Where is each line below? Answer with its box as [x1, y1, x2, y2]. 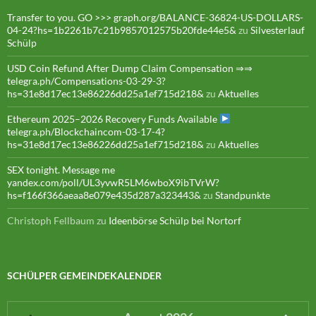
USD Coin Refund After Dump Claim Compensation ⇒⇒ [7, 61, 253, 74]
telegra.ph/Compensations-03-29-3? [7, 74, 166, 87]
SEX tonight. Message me [7, 163, 115, 176]
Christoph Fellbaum [7, 214, 95, 226]
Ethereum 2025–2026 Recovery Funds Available [7, 112, 219, 125]
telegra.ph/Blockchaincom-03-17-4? [7, 125, 165, 138]
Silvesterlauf [250, 23, 305, 36]
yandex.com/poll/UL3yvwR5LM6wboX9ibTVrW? [7, 176, 219, 188]
